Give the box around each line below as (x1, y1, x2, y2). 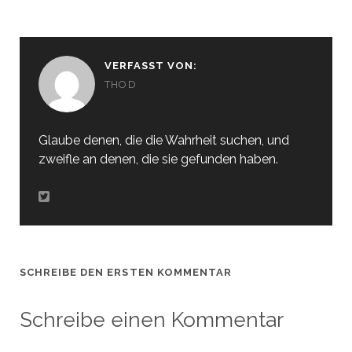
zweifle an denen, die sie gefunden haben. (38, 152, 278, 167)
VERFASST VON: (104, 60, 198, 71)
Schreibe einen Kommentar (19, 308, 284, 332)
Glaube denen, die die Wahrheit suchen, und (38, 133, 289, 148)
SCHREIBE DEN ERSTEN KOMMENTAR (19, 266, 233, 278)
